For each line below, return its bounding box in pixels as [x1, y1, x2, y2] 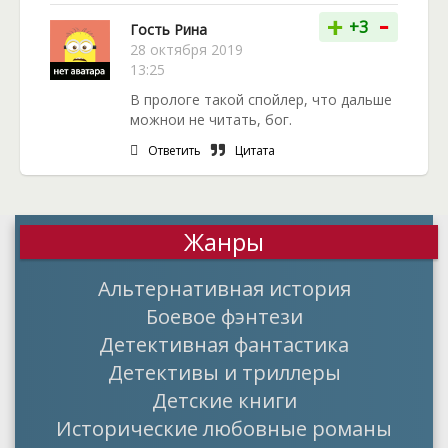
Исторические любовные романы [56, 414, 392, 442]
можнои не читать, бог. [130, 110, 292, 129]
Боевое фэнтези [145, 302, 303, 330]
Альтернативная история [97, 274, 351, 302]
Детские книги [151, 386, 297, 414]
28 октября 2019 [130, 40, 243, 59]
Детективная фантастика [99, 330, 349, 358]
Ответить [148, 142, 201, 159]
